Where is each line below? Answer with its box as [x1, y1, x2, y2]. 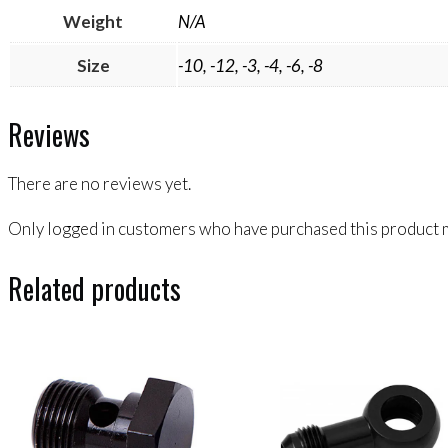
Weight [63, 11, 123, 33]
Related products [8, 267, 181, 309]
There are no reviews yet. [8, 172, 191, 194]
